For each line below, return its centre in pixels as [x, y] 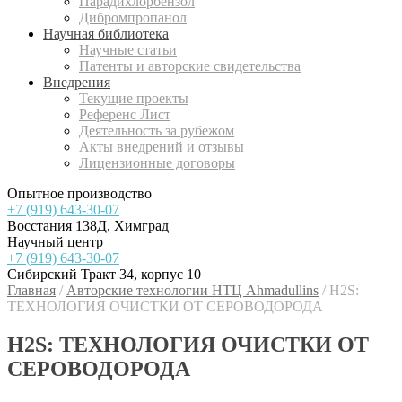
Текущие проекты [134, 98]
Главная [31, 290]
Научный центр [55, 242]
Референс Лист [125, 114]
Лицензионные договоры [157, 163]
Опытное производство [79, 193]
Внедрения [77, 82]
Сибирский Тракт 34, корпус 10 [104, 274]
